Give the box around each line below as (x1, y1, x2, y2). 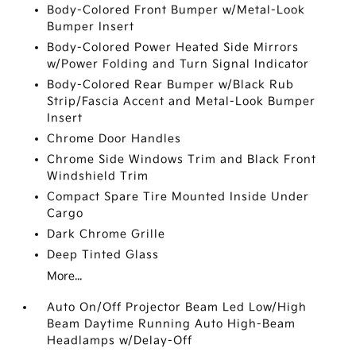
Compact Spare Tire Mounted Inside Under (47, 190, 310, 203)
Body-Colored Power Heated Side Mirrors (47, 41, 300, 54)
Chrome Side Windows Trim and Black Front (47, 153, 317, 166)
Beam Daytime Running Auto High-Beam (47, 317, 296, 331)
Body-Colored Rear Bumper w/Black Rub (47, 78, 295, 91)
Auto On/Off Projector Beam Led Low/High (47, 300, 308, 314)
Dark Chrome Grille (47, 227, 166, 241)
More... (47, 269, 83, 283)
